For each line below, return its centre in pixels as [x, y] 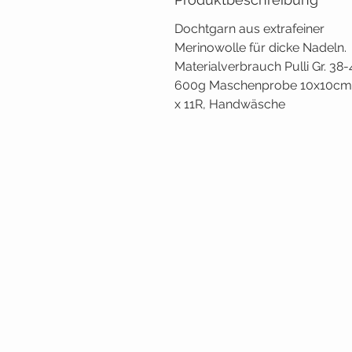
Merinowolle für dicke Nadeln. [260, 48]
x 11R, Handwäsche [230, 104]
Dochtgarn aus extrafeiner [249, 29]
